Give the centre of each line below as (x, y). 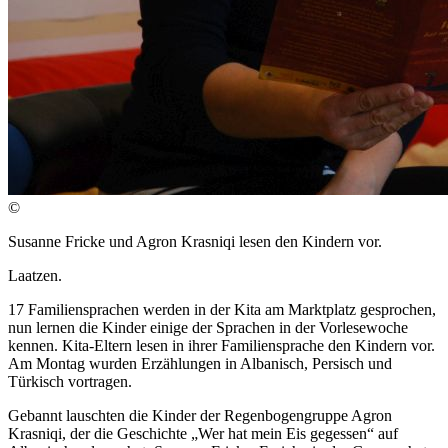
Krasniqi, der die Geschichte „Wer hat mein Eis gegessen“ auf (203, 434)
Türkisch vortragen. (70, 382)
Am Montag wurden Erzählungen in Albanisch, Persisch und (200, 364)
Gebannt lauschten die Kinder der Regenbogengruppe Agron (200, 416)
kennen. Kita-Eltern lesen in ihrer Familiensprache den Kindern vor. (221, 346)
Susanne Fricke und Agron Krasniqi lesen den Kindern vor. (195, 242)
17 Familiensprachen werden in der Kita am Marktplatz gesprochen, (222, 310)
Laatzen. (35, 276)
